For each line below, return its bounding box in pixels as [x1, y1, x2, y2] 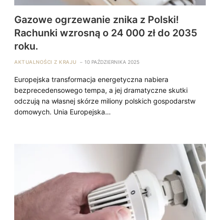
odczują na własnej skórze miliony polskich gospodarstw [14, 96, 196, 105]
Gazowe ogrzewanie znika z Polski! [14, 13, 179, 26]
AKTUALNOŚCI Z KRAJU [14, 58, 77, 65]
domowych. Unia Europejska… [14, 107, 111, 116]
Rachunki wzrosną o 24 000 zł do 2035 [14, 27, 198, 39]
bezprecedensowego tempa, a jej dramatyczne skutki [14, 85, 188, 94]
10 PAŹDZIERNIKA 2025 [84, 58, 139, 65]
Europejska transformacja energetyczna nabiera [14, 75, 169, 83]
